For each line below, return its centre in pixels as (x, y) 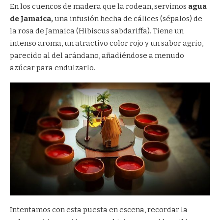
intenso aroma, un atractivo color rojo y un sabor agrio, (107, 43)
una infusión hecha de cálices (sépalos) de (128, 19)
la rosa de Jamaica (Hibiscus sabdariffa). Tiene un (97, 31)
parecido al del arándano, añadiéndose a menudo (97, 56)
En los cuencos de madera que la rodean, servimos (99, 7)
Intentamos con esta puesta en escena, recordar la (99, 210)
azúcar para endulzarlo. (53, 68)
